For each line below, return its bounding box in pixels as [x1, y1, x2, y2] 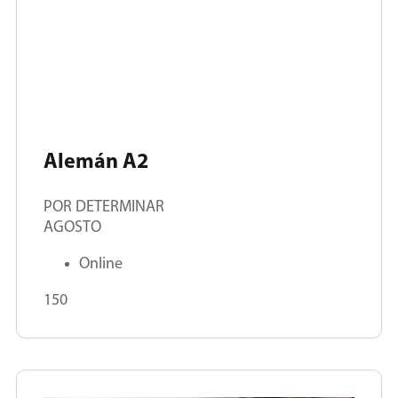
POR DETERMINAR [44, 199, 164, 217]
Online [79, 256, 123, 274]
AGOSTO [44, 219, 101, 237]
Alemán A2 [44, 152, 148, 174]
